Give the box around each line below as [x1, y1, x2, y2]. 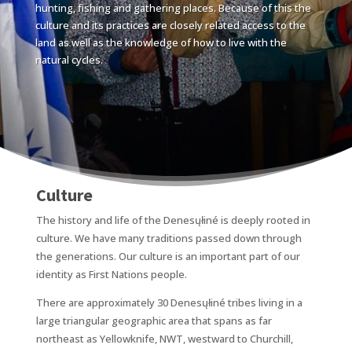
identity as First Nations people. [35, 266, 187, 281]
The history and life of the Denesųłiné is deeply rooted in [35, 212, 310, 227]
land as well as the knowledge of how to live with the [35, 35, 287, 49]
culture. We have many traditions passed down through [35, 230, 302, 245]
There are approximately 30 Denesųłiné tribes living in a [35, 295, 302, 310]
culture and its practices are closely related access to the [35, 17, 306, 32]
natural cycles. [35, 52, 103, 67]
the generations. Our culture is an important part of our [35, 248, 300, 263]
